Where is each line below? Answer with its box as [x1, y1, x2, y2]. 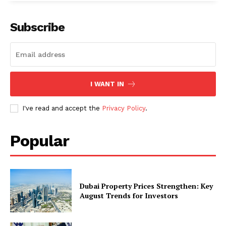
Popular [10, 131, 69, 151]
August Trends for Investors [80, 191, 179, 201]
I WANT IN [90, 80, 124, 88]
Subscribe [10, 20, 65, 35]
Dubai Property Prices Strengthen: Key [80, 181, 213, 191]
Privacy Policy [102, 104, 145, 112]
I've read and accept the [22, 104, 102, 112]
